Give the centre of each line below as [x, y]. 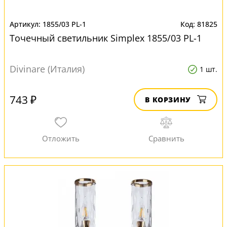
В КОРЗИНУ [168, 100]
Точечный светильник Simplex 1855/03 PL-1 [106, 38]
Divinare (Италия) [47, 69]
